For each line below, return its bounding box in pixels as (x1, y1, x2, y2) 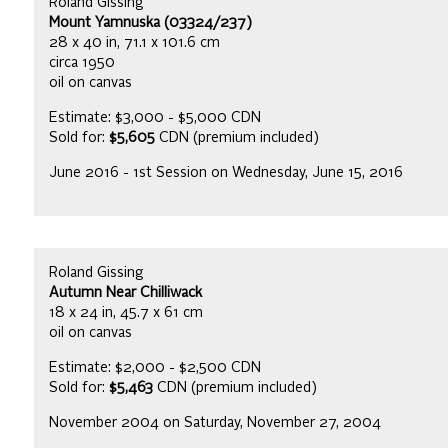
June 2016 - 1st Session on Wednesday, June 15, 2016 (49, 165, 403, 180)
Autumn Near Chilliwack (49, 285, 202, 300)
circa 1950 (49, 55, 115, 70)
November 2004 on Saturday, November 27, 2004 (49, 415, 381, 430)
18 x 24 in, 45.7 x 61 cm (49, 305, 203, 320)
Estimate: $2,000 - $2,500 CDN (49, 360, 261, 375)
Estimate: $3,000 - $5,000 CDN (49, 110, 261, 125)
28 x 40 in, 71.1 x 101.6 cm (49, 35, 220, 50)
